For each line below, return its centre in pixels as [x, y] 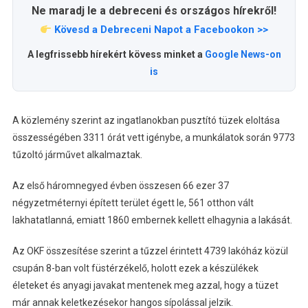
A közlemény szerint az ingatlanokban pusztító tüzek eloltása [146, 121]
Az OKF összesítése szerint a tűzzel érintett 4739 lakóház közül [150, 251]
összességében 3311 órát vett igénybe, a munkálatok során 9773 [153, 138]
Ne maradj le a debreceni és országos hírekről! [154, 11]
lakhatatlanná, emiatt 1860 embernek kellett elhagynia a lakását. [152, 220]
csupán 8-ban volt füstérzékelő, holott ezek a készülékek [135, 268]
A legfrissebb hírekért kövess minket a [116, 55]
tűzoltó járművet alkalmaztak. [77, 155]
